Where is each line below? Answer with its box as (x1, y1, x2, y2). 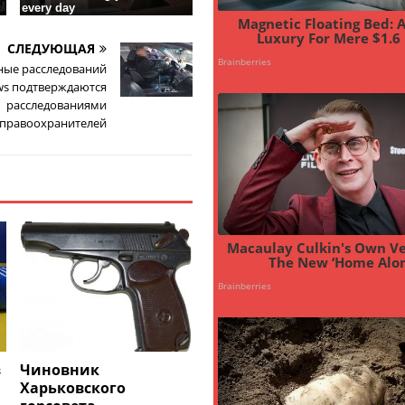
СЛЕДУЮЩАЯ (6, 40, 95, 58)
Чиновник (20, 359, 100, 380)
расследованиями (5, 97, 107, 114)
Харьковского (20, 377, 127, 398)
